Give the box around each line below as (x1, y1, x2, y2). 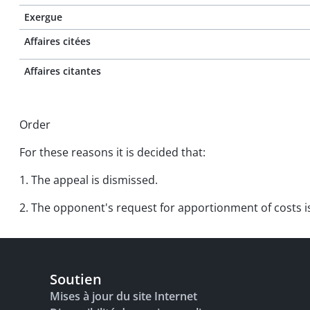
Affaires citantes (24, 64, 101, 77)
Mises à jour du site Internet (50, 289, 197, 304)
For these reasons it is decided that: (19, 145, 206, 160)
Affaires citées (24, 35, 91, 48)
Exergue (24, 10, 62, 24)
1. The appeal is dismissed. (19, 172, 158, 188)
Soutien (50, 270, 102, 289)
